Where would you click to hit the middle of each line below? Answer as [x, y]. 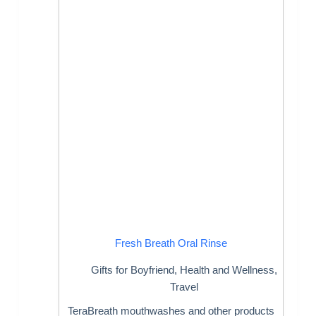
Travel [184, 287]
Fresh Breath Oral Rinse [171, 243]
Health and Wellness [227, 270]
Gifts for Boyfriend [133, 270]
